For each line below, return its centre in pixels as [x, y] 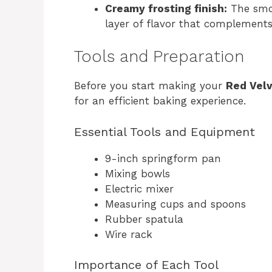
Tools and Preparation [159, 57]
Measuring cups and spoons [175, 204]
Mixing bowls [138, 173]
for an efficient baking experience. [160, 101]
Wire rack [129, 234]
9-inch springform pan [163, 158]
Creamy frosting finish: [166, 8]
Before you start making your [150, 86]
